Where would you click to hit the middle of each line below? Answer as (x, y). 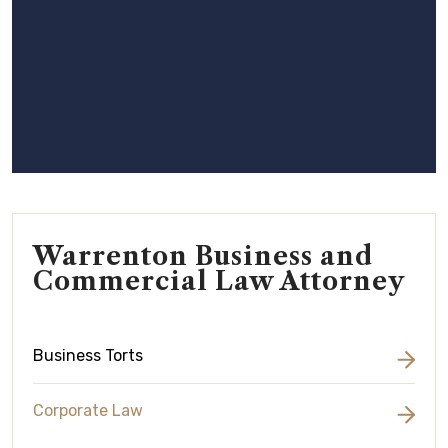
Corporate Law (88, 410)
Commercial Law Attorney (219, 281)
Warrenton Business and (203, 256)
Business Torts (88, 355)
